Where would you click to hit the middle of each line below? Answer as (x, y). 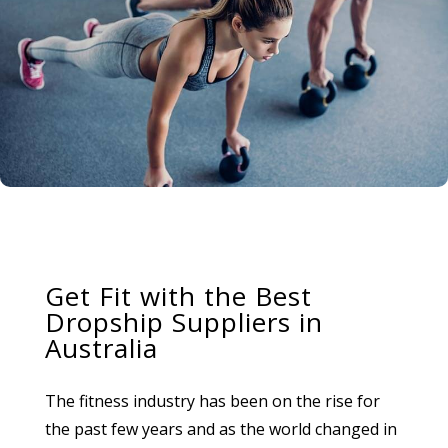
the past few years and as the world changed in (220, 429)
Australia (101, 348)
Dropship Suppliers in (183, 322)
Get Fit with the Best (178, 296)
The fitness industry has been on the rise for (212, 401)
